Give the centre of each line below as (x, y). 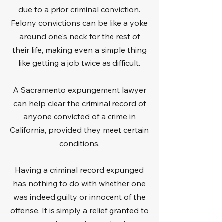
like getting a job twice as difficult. (79, 63)
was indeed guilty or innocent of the (79, 197)
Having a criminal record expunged (79, 170)
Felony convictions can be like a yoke (79, 23)
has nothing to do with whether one (79, 183)
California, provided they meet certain (79, 130)
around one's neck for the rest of (79, 36)
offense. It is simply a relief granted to (79, 210)
